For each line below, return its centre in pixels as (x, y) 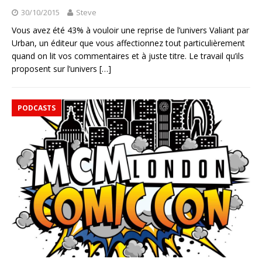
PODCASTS (37, 108)
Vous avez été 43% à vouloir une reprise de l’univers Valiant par (130, 30)
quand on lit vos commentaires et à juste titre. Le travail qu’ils (128, 56)
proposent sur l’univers (56, 69)
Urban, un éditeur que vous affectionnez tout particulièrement (128, 43)
